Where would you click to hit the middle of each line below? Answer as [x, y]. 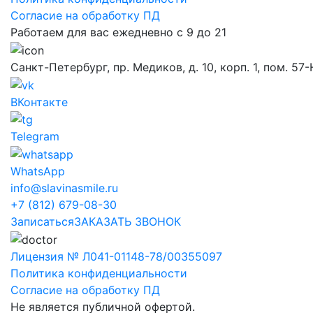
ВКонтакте [39, 102]
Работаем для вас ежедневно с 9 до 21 [118, 32]
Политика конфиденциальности [99, 273]
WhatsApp [38, 171]
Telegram [35, 137]
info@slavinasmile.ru [64, 188]
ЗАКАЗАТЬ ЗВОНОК [128, 221]
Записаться [42, 221]
